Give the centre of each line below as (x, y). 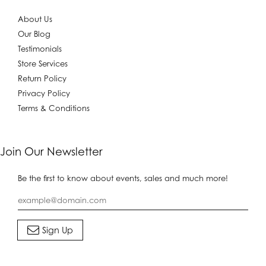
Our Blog (34, 34)
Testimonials (40, 48)
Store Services (43, 63)
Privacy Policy (44, 93)
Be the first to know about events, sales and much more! (123, 178)
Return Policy (42, 78)
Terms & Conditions (54, 108)
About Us (35, 19)
